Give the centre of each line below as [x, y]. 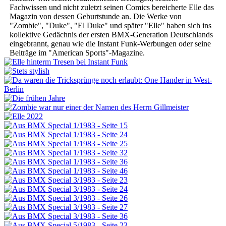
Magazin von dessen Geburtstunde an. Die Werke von [95, 16]
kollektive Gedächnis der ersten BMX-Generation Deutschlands [111, 34]
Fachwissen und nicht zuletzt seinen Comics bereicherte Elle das [111, 7]
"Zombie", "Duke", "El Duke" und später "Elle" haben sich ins [110, 25]
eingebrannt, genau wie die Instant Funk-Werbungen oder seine [110, 43]
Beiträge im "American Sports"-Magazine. [78, 52]
